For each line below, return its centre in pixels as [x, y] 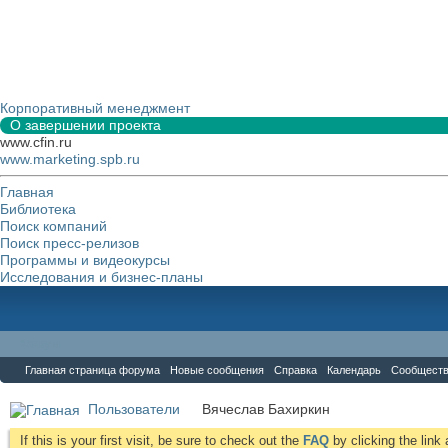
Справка [295, 370]
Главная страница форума [92, 370]
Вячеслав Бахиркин [266, 409]
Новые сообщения [217, 370]
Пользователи [134, 409]
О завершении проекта [85, 125]
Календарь [354, 370]
